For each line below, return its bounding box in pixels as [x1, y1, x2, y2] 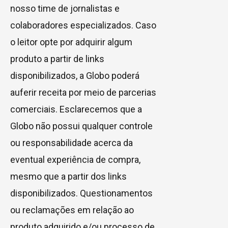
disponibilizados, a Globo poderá [10, 70, 139, 81]
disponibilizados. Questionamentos [10, 187, 153, 198]
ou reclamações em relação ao [10, 204, 134, 215]
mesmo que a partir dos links [10, 170, 127, 182]
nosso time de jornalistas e [10, 3, 120, 14]
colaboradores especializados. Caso [10, 19, 156, 31]
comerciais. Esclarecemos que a [10, 103, 142, 115]
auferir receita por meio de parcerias [10, 87, 156, 98]
